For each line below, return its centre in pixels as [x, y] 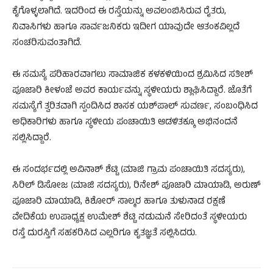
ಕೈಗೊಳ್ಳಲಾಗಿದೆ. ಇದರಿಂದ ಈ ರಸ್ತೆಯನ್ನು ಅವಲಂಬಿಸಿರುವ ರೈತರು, [119, 12]
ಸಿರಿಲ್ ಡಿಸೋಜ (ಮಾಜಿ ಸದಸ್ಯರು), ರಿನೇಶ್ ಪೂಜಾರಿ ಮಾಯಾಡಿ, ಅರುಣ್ [136, 186]
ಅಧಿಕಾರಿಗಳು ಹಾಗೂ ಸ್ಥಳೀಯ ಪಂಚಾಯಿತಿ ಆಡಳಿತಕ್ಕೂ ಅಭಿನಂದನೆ [125, 122]
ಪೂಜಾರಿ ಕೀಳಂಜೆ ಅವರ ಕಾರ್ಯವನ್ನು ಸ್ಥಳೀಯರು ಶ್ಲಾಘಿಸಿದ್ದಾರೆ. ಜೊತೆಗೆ [132, 91]
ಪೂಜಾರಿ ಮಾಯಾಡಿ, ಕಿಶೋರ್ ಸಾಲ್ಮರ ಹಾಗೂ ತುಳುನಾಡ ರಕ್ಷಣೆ [119, 202]
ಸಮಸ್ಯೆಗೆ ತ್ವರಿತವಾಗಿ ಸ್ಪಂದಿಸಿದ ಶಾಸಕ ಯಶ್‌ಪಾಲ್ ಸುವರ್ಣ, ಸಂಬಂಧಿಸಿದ [135, 107]
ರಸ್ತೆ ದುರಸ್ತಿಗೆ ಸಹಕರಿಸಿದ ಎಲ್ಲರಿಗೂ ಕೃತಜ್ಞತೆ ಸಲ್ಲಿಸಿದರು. [105, 233]
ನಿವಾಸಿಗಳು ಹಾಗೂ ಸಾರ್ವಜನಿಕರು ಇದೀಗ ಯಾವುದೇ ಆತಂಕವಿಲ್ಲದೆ [126, 27]
